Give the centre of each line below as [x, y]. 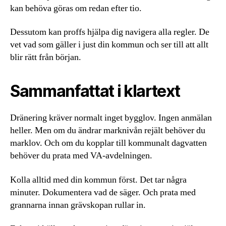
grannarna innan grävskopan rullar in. [78, 205]
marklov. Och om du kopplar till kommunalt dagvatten [108, 143]
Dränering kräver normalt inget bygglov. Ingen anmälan [111, 118]
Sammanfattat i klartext [95, 91]
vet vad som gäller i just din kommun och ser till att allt [109, 45]
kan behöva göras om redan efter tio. [76, 8]
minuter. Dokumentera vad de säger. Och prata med [103, 192]
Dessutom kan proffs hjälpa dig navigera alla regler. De [110, 32]
